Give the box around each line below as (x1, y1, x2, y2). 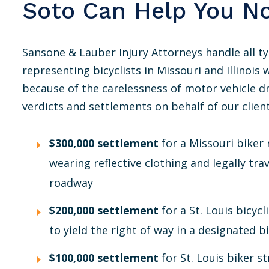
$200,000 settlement (49, 203, 159, 217)
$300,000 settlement (49, 136, 159, 150)
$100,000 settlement (49, 250, 159, 265)
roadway (49, 175, 93, 190)
